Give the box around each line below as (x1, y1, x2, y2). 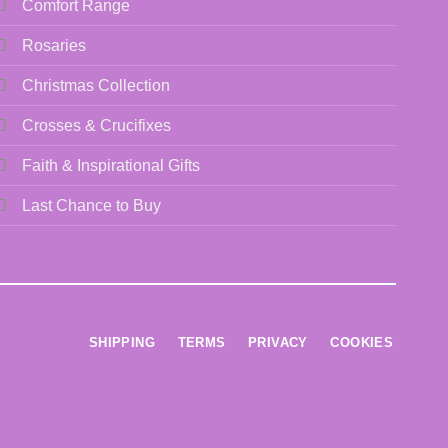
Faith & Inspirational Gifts (22, 157, 201, 175)
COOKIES (330, 334, 394, 350)
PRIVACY (248, 334, 308, 350)
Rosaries (22, 37, 87, 55)
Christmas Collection (22, 77, 171, 95)
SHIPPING (88, 334, 155, 350)
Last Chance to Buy (22, 197, 162, 215)
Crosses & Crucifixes (22, 117, 172, 135)
